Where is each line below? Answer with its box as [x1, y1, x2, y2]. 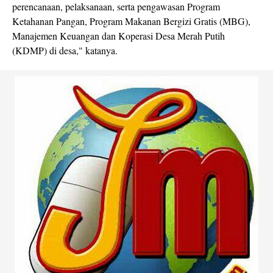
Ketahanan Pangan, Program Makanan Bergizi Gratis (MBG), [12, 15, 250, 27]
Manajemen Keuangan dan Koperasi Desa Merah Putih [12, 29, 225, 42]
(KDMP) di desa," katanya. [12, 44, 118, 57]
